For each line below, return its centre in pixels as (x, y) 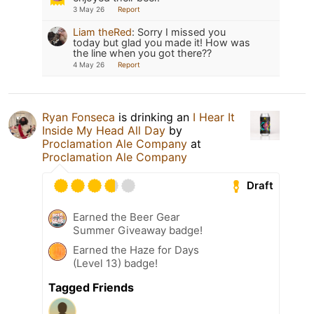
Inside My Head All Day (104, 130)
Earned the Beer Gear (127, 217)
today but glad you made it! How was (162, 42)
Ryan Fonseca (78, 117)
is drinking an (154, 117)
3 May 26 (89, 9)
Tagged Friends (91, 287)
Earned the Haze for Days (136, 250)
